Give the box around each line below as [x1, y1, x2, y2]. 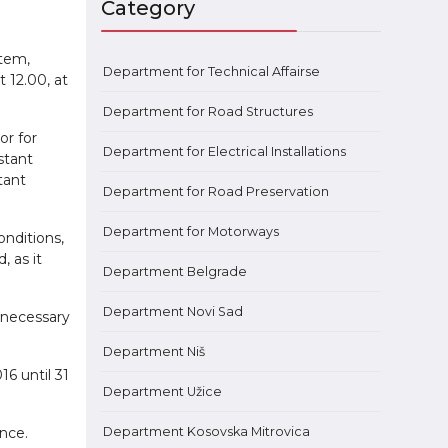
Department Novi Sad [103, 304, 243, 319]
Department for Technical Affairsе [103, 64, 320, 79]
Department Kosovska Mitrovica [103, 424, 310, 439]
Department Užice [103, 384, 222, 399]
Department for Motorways [103, 224, 279, 239]
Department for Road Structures [103, 104, 313, 119]
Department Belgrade [103, 264, 247, 279]
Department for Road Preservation [103, 184, 329, 199]
